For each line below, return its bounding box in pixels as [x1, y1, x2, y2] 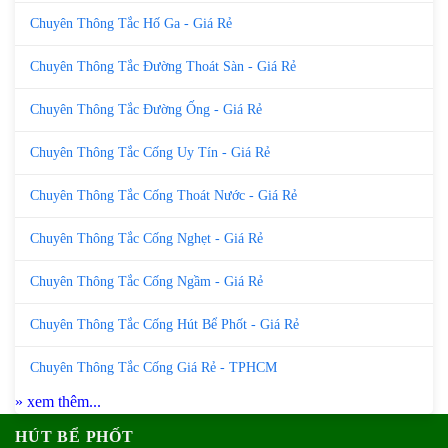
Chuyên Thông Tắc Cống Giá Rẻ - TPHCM [30, 359, 277, 375]
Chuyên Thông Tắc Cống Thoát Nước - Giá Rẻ [30, 187, 297, 203]
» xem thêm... [15, 392, 101, 410]
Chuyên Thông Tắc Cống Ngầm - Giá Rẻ [30, 273, 263, 289]
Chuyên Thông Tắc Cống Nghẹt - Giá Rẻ [30, 230, 263, 246]
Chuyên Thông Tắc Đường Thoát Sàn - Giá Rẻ [30, 58, 296, 74]
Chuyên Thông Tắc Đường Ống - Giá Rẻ [30, 101, 262, 117]
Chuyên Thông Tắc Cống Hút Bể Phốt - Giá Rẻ [30, 316, 299, 332]
